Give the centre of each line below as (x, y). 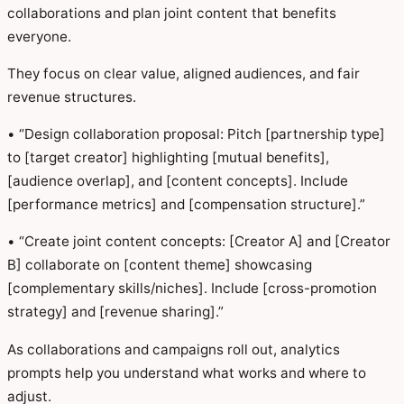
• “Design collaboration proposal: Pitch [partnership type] (196, 134)
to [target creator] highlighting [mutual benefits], (168, 158)
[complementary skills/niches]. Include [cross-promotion (192, 289)
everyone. (39, 36)
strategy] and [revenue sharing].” (115, 312)
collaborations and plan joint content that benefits (172, 13)
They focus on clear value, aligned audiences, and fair (184, 73)
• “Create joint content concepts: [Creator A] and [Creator (199, 242)
